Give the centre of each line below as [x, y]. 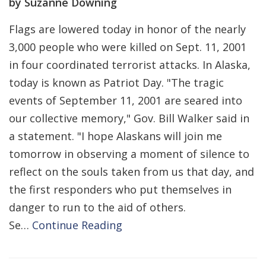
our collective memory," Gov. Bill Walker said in [129, 118]
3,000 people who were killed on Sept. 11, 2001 [128, 47]
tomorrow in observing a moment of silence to [129, 154]
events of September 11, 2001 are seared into [126, 100]
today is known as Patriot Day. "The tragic [116, 83]
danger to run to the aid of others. [97, 207]
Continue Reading [77, 225]
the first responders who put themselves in [120, 189]
